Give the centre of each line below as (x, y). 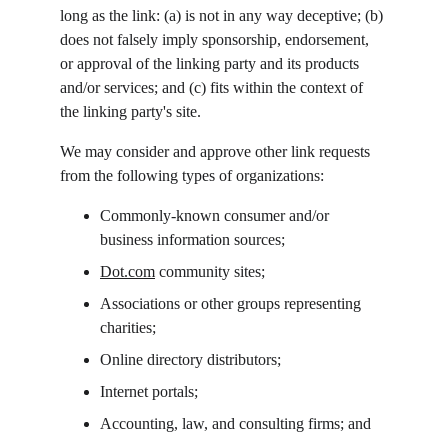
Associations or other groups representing (232, 303)
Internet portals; (149, 391)
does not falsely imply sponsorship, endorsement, (216, 39)
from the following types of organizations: (192, 175)
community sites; (210, 271)
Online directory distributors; (190, 359)
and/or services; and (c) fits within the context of (213, 87)
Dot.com (127, 271)
